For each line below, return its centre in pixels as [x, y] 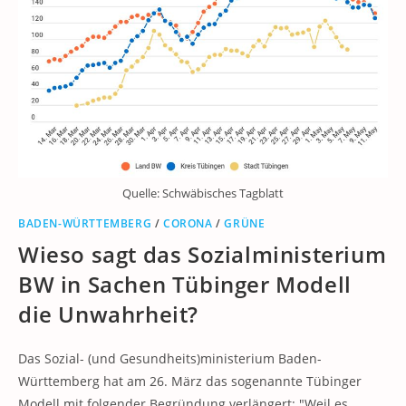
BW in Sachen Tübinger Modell [185, 285]
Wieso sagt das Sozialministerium [203, 255]
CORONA [188, 224]
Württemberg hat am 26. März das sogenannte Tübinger [190, 382]
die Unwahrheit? [109, 314]
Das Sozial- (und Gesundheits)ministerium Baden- [170, 359]
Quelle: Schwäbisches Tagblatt [203, 193]
